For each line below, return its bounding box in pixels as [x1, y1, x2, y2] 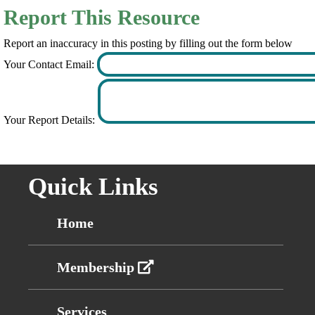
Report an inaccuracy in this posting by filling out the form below [3, 37, 292, 49]
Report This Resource [3, 6, 200, 29]
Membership [56, 259, 138, 275]
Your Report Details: [3, 113, 98, 126]
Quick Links [28, 172, 159, 200]
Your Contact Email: [3, 58, 97, 70]
